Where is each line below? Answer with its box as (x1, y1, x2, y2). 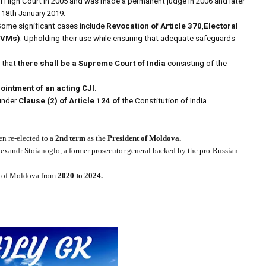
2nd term (55, 134, 87, 143)
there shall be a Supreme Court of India (18, 59, 166, 68)
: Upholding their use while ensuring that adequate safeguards (20, 34, 235, 43)
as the (87, 134, 107, 143)
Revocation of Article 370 (106, 21, 202, 31)
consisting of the (166, 59, 227, 68)
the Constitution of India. (120, 96, 208, 106)
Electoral (204, 21, 238, 31)
